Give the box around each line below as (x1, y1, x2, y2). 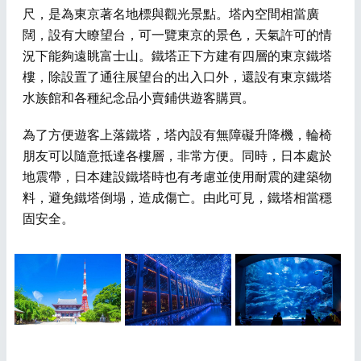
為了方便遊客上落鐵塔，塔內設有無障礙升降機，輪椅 (23, 128, 332, 143)
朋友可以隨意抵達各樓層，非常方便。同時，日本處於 (23, 149, 332, 164)
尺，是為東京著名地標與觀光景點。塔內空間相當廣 (23, 7, 319, 22)
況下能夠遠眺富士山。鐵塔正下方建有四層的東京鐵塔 (23, 49, 332, 64)
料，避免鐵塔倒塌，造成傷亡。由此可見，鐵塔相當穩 (23, 191, 332, 205)
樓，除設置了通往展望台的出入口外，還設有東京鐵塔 (23, 70, 332, 85)
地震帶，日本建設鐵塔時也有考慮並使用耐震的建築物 (23, 170, 332, 185)
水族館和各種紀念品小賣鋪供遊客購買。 (23, 91, 255, 106)
